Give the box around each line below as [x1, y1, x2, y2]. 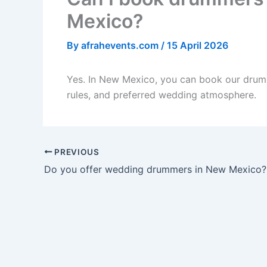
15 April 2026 [167, 39, 228, 52]
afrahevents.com [81, 39, 161, 52]
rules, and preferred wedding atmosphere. [67, 89, 256, 101]
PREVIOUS [52, 147, 100, 157]
